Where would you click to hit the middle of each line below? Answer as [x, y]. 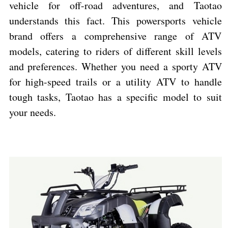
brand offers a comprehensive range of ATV [115, 36]
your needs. [32, 112]
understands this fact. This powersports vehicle [115, 21]
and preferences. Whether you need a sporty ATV [115, 67]
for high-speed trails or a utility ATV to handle [115, 82]
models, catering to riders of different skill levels [115, 51]
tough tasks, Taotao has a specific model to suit [115, 97]
